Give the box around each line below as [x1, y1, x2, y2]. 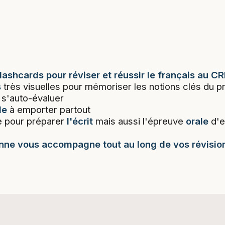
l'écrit [66, 115, 95, 127]
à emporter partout [9, 103, 90, 115]
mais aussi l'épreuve [95, 115, 186, 127]
